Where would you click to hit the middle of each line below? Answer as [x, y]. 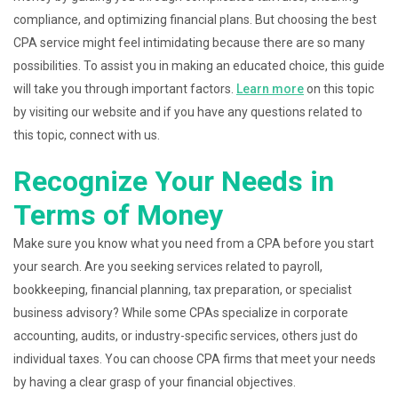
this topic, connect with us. [87, 135]
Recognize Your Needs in [174, 181]
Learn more [270, 89]
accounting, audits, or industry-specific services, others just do [186, 336]
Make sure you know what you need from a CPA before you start [194, 243]
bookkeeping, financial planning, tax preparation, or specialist [183, 290]
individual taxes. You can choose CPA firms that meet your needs [195, 359]
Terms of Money [118, 215]
